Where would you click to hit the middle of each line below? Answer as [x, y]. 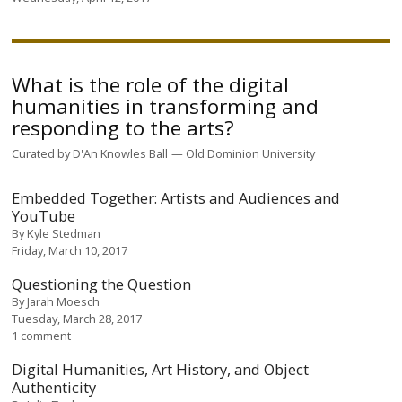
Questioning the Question [102, 284]
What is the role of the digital [151, 84]
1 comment [42, 336]
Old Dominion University [251, 153]
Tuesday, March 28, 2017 [77, 319]
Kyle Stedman [64, 233]
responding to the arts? [123, 127]
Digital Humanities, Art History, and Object [161, 369]
